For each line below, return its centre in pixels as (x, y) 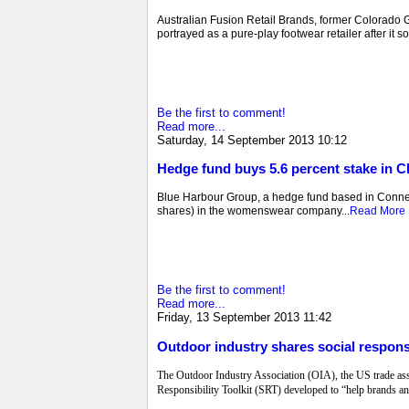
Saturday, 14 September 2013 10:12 (252, 141)
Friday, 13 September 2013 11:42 (244, 318)
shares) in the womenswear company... (253, 211)
